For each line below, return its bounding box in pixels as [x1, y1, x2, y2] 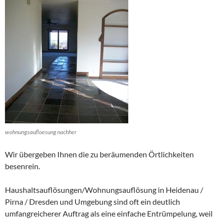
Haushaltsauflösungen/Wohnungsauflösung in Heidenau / [5, 184, 203, 194]
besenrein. [5, 161, 40, 171]
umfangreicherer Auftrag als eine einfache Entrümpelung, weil [5, 208, 213, 218]
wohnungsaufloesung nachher [5, 128, 76, 136]
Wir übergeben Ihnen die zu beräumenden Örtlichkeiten [5, 149, 194, 159]
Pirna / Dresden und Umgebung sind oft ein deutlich [5, 196, 180, 206]
